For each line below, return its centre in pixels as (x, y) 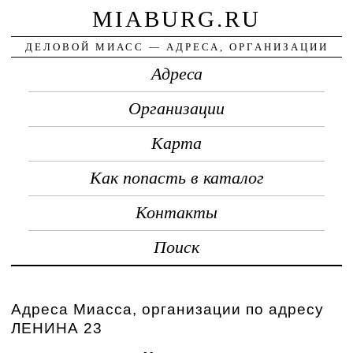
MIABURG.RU (176, 19)
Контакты (176, 212)
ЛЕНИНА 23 (57, 328)
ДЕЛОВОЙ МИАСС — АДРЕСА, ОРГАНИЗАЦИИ (176, 46)
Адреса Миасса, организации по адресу (168, 309)
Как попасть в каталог (176, 178)
